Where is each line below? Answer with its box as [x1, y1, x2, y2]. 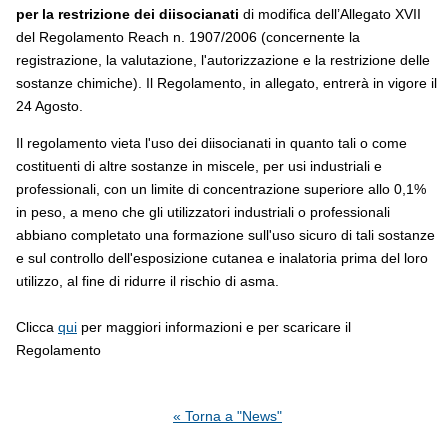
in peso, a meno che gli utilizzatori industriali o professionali [16, 204, 390, 221]
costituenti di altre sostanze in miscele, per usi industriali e [16, 158, 382, 175]
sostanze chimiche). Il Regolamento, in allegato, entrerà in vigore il [16, 74, 437, 91]
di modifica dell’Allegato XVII [239, 5, 421, 22]
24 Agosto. [16, 97, 87, 114]
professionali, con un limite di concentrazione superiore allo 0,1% [16, 181, 426, 198]
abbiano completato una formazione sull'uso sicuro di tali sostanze [16, 227, 435, 244]
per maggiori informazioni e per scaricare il [77, 319, 351, 336]
